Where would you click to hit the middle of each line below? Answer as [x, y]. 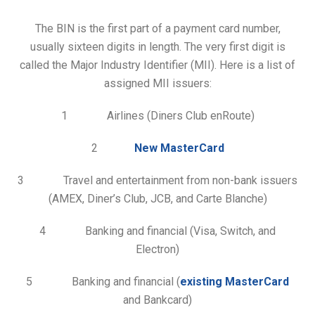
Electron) [157, 249]
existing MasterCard [234, 281]
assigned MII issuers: [157, 83]
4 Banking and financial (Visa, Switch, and [157, 231]
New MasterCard [179, 148]
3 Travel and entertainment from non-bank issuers [157, 180]
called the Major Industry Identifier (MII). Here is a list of [157, 65]
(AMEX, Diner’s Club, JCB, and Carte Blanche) [157, 198]
